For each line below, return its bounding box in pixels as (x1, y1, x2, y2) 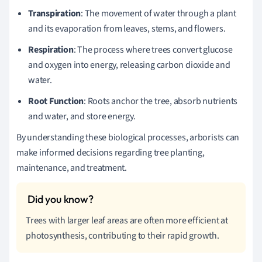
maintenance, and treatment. (16, 161, 127, 174)
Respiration (28, 43, 74, 56)
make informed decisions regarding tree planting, (16, 146, 205, 159)
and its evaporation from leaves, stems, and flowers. (28, 22, 226, 35)
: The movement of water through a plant (81, 6, 236, 20)
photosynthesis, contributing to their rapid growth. (26, 229, 219, 242)
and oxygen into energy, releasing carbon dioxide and (28, 58, 230, 71)
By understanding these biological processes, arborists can (16, 130, 240, 144)
